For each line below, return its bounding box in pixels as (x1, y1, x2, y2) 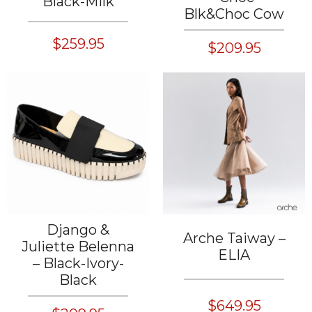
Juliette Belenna (22, 238, 134, 255)
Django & (47, 221, 109, 238)
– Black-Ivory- (32, 255, 124, 272)
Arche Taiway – (182, 230, 286, 247)
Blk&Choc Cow (184, 6, 284, 22)
